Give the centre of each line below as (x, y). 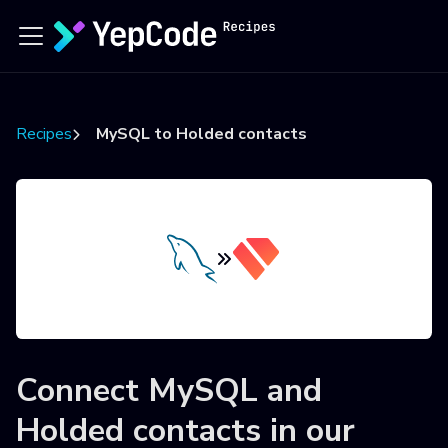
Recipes (44, 134)
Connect (82, 390)
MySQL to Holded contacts (201, 134)
